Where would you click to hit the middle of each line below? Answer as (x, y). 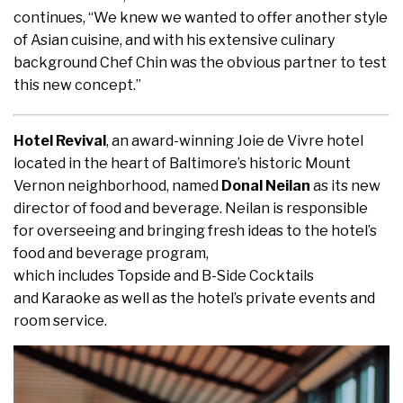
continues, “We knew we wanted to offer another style (201, 18)
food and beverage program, (111, 254)
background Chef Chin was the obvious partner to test (200, 63)
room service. (63, 321)
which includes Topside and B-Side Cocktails (164, 276)
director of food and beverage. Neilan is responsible (191, 209)
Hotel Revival (60, 141)
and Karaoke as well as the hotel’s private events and (194, 299)
